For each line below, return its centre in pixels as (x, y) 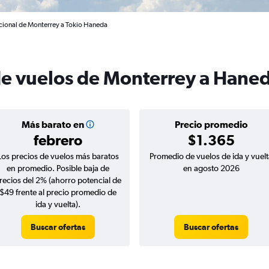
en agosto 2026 (211, 168)
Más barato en (53, 124)
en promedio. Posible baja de (58, 168)
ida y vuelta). (58, 204)
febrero (58, 140)
